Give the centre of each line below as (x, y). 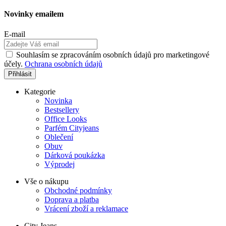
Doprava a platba (72, 199)
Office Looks (66, 119)
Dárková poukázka (75, 155)
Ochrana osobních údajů (64, 64)
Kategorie (40, 91)
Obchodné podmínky (78, 190)
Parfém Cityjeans (72, 128)
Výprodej (60, 164)
